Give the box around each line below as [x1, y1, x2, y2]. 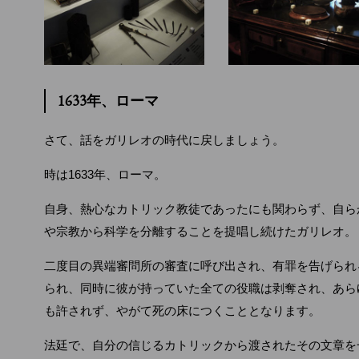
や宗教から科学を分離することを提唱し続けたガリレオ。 [44, 224, 357, 238]
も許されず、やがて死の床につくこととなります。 [44, 304, 321, 317]
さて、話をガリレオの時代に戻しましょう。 [44, 133, 284, 147]
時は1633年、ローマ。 [44, 167, 166, 181]
